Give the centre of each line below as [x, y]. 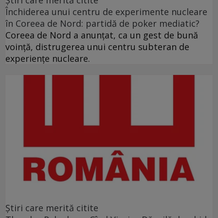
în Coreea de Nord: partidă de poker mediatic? [102, 24]
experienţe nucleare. [48, 59]
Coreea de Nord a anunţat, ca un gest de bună [102, 35]
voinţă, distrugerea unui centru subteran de [97, 47]
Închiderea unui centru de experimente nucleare [106, 12]
